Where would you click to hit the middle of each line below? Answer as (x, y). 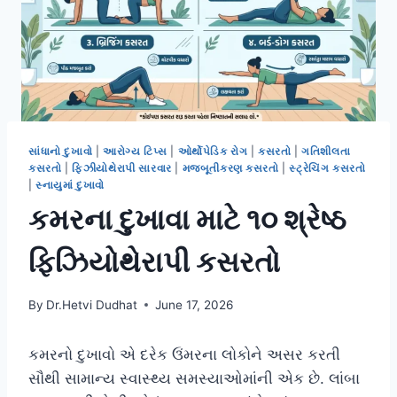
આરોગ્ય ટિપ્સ (135, 152)
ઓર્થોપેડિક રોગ (213, 152)
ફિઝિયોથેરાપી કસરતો (154, 262)
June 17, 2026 (195, 304)
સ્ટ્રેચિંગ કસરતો (327, 168)
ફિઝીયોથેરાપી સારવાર (122, 168)
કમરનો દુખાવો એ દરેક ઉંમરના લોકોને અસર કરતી (184, 354)
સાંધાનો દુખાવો (61, 152)
